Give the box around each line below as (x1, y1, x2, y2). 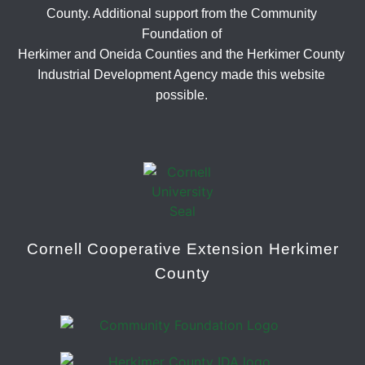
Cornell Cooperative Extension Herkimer (26, 240, 339, 257)
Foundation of (141, 27, 222, 42)
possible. (155, 88, 208, 103)
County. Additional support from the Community (46, 7, 317, 21)
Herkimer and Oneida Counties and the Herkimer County (18, 47, 345, 62)
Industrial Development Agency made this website (37, 68, 326, 82)
